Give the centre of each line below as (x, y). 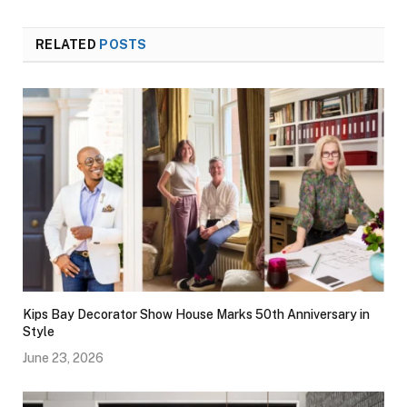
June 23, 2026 (63, 358)
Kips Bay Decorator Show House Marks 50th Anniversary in (196, 315)
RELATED (68, 45)
